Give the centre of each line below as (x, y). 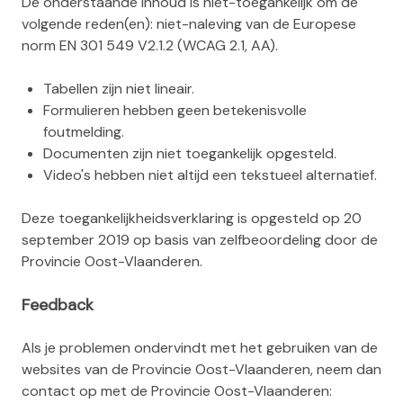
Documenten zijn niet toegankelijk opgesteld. (190, 153)
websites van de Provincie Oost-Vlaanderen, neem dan (201, 369)
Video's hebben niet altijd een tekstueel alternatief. (210, 175)
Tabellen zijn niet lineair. (119, 89)
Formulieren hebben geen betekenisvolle (175, 110)
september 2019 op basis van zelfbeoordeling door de (200, 240)
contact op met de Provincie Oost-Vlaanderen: (177, 391)
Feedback (58, 305)
